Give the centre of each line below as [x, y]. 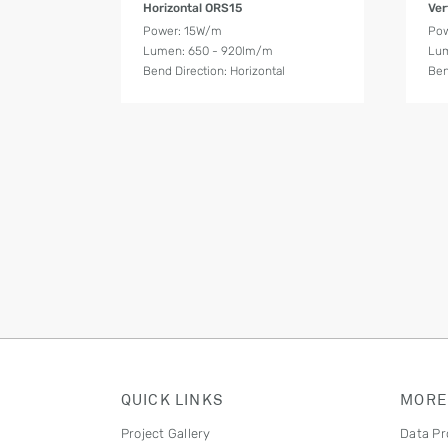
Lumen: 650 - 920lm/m [208, 50]
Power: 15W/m [183, 30]
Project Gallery [165, 434]
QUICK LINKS [172, 399]
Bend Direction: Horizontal [214, 70]
